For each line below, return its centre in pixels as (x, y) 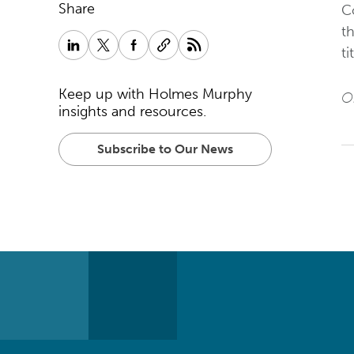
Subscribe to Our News (165, 149)
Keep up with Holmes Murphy (155, 94)
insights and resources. (132, 111)
